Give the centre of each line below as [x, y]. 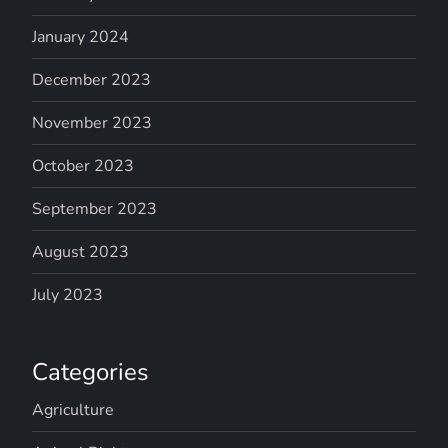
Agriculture [73, 409]
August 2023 [81, 251]
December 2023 [92, 79]
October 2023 [83, 165]
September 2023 [95, 208]
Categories [91, 371]
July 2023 [68, 294]
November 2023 [92, 122]
